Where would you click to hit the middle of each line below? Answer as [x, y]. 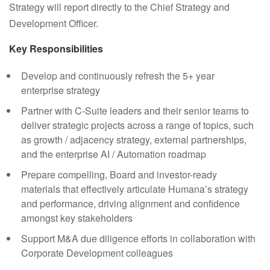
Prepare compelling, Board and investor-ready [119, 174]
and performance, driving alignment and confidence [130, 203]
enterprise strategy [61, 90]
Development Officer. [54, 23]
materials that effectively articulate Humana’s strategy [135, 189]
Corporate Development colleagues [97, 253]
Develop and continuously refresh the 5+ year [118, 76]
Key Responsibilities [56, 49]
